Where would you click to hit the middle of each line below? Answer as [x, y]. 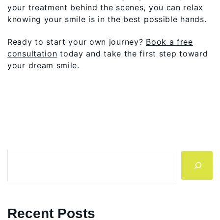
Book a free [169, 41]
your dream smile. [43, 65]
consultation [32, 53]
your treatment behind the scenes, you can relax [105, 7]
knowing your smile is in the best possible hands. [107, 19]
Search [20, 155]
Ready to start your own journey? [77, 41]
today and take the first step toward [133, 53]
